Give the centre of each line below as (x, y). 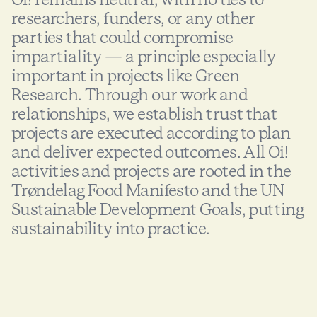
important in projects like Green (126, 76)
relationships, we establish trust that (144, 114)
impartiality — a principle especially (144, 57)
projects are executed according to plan (151, 133)
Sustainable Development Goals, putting (158, 210)
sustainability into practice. (111, 229)
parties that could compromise (122, 38)
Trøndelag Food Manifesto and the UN (148, 191)
